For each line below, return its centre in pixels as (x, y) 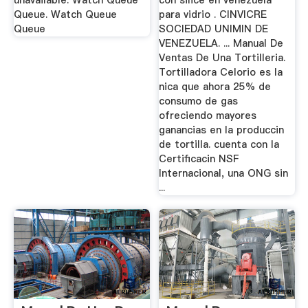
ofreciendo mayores (208, 116)
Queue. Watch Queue (65, 15)
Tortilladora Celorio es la (221, 73)
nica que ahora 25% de (215, 87)
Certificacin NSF (199, 159)
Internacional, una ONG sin (224, 174)
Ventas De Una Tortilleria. (222, 58)
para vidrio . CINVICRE (213, 15)
